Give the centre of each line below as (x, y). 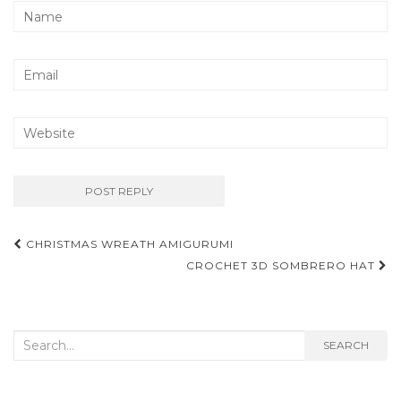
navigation (80, 273)
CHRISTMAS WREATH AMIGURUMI (128, 244)
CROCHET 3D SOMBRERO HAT (282, 266)
